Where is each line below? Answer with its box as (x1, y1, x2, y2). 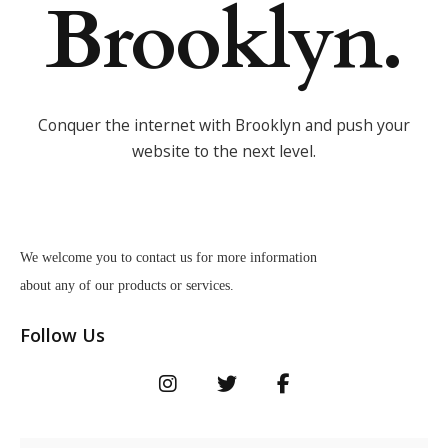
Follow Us (20, 323, 105, 348)
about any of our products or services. (20, 278, 234, 294)
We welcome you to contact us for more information (20, 250, 317, 266)
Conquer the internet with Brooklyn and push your (38, 114, 410, 137)
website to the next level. (132, 140, 316, 163)
